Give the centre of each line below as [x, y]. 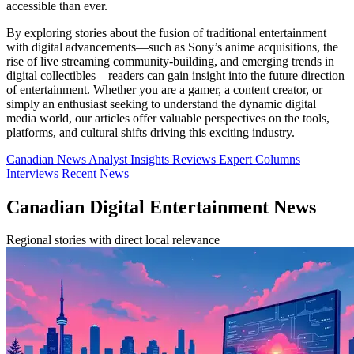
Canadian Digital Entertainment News [161, 207]
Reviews [196, 159]
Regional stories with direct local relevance [113, 240]
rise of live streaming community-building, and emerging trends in [170, 61]
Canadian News [47, 159]
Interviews [34, 173]
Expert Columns [260, 159]
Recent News [95, 173]
